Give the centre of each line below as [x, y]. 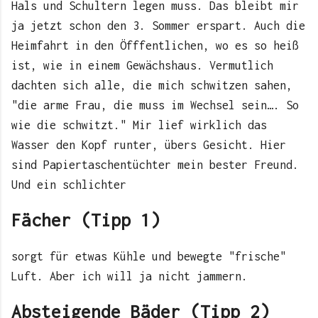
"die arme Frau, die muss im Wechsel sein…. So [155, 105]
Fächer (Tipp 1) [86, 220]
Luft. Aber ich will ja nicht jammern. [130, 276]
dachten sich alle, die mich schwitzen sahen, [152, 86]
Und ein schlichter [69, 185]
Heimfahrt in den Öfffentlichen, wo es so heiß [155, 46]
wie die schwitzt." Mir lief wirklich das [139, 125]
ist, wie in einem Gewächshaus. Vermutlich [142, 66]
